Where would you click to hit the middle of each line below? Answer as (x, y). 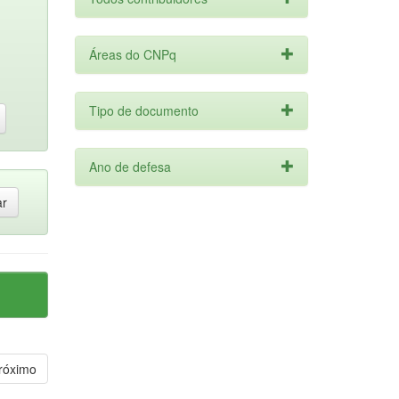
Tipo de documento (143, 110)
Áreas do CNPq (132, 54)
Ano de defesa (130, 167)
